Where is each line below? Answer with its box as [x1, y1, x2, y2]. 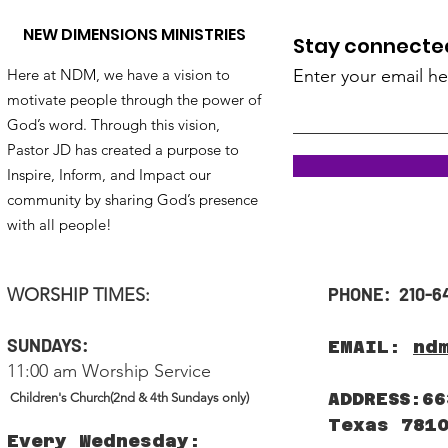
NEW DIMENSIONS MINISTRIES [23, 22, 246, 46]
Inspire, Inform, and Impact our [7, 164, 211, 184]
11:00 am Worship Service [7, 359, 211, 382]
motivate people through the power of [7, 89, 261, 109]
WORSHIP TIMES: [7, 283, 150, 306]
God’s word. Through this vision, [7, 114, 220, 134]
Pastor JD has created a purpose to [7, 139, 239, 159]
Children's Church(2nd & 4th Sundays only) [7, 389, 249, 405]
